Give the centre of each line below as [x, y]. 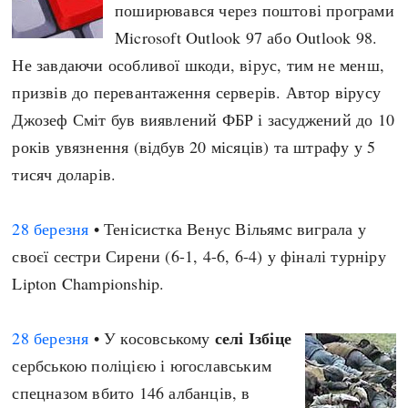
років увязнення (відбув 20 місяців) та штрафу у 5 [194, 147]
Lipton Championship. [88, 283]
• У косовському [152, 338]
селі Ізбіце [253, 338]
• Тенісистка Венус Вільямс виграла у [227, 229]
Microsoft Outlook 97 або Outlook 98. [246, 37]
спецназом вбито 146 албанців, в [131, 393]
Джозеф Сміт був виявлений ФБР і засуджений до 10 [204, 119]
